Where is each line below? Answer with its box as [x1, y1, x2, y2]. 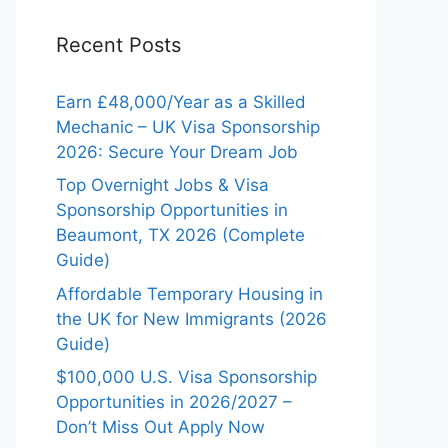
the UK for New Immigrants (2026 [56, 308, 327, 329]
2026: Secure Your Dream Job [56, 141, 298, 162]
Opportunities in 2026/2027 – [56, 392, 292, 412]
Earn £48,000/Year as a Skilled [56, 91, 306, 112]
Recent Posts [56, 32, 181, 57]
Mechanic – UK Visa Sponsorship [56, 116, 320, 137]
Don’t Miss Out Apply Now [56, 417, 265, 437]
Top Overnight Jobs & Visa [56, 175, 269, 195]
